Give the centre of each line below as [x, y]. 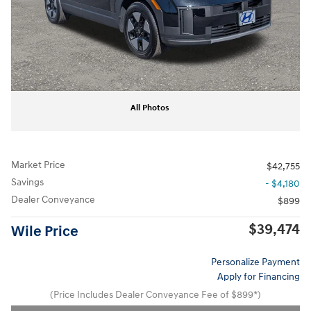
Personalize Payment [255, 262]
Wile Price [45, 232]
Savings [27, 182]
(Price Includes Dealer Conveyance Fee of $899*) [155, 294]
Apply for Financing [259, 276]
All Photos [150, 108]
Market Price [38, 165]
